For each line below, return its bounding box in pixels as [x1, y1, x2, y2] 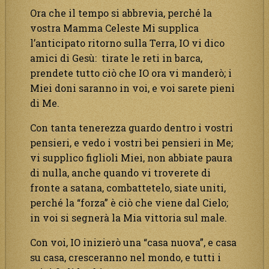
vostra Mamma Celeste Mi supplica [30, 21, 199, 34]
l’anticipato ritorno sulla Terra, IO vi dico [30, 36, 225, 49]
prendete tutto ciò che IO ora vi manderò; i [30, 66, 232, 79]
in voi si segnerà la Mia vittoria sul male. [30, 211, 227, 224]
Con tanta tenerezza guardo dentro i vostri [30, 121, 233, 134]
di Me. [30, 96, 59, 109]
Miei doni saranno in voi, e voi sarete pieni [30, 81, 235, 94]
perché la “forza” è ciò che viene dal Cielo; [30, 196, 228, 209]
